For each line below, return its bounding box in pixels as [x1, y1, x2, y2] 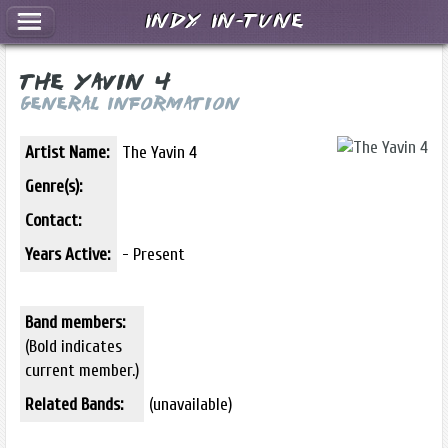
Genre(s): [25, 175, 82, 197]
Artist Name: [25, 141, 109, 163]
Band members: [25, 312, 125, 334]
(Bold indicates [25, 336, 122, 358]
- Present [122, 243, 185, 265]
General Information [20, 97, 240, 114]
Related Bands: [25, 394, 123, 416]
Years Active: [25, 243, 110, 265]
